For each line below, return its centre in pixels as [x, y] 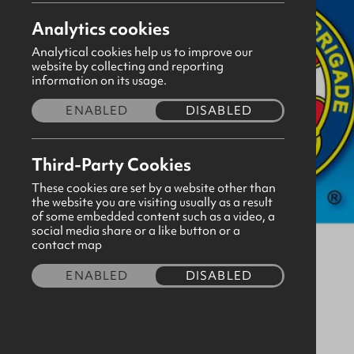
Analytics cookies [101, 28]
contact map [67, 245]
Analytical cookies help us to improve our [142, 51]
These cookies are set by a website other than [154, 188]
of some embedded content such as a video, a [153, 217]
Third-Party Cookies [111, 165]
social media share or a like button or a [136, 231]
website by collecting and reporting [128, 66]
